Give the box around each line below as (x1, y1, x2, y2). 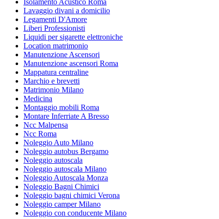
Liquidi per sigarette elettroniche (23, 32, 123, 41)
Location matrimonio (23, 41, 88, 50)
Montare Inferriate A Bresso (23, 111, 109, 120)
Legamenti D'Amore (23, 15, 87, 23)
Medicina (23, 94, 52, 103)
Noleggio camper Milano (23, 199, 101, 208)
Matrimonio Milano (23, 85, 84, 94)
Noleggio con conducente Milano (23, 208, 127, 217)
